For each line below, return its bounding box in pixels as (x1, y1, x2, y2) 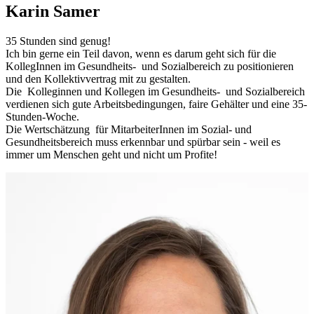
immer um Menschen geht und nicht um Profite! (6, 148, 217, 161)
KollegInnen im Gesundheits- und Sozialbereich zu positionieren (6, 60, 294, 72)
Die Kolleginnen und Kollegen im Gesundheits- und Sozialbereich (6, 85, 305, 97)
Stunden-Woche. (6, 110, 79, 123)
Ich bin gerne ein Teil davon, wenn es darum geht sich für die (6, 47, 279, 60)
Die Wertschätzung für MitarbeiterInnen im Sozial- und (6, 123, 252, 135)
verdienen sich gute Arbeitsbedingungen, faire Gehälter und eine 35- (6, 97, 307, 110)
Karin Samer (6, 1, 100, 20)
